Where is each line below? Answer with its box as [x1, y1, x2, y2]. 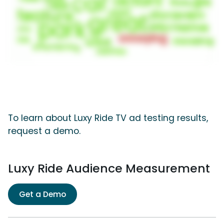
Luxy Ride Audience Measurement [8, 159, 210, 176]
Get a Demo [19, 188, 66, 200]
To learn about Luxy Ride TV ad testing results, [8, 111, 208, 124]
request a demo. [8, 124, 80, 137]
